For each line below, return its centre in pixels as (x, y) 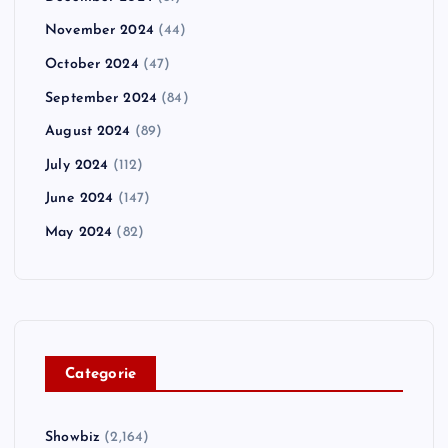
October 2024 (92, 64)
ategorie (106, 374)
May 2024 (79, 232)
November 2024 (99, 31)
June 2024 (79, 199)
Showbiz (73, 437)
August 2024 (88, 132)
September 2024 (101, 98)
